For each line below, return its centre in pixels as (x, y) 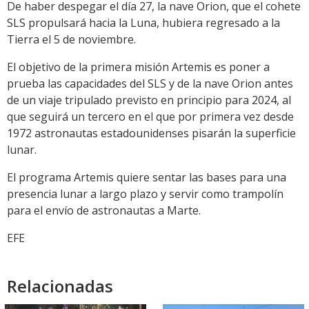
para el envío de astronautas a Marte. (104, 211)
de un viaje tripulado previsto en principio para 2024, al (149, 100)
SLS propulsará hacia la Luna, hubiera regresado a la (143, 23)
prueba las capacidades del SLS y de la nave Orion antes (150, 84)
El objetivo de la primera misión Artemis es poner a (138, 67)
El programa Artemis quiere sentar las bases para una (147, 178)
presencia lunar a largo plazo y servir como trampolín (145, 194)
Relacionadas (60, 286)
